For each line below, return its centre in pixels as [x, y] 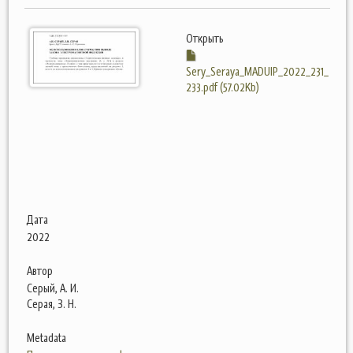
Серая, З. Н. [52, 304]
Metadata [46, 338]
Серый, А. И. [53, 288]
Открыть [205, 38]
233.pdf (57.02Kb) [223, 87]
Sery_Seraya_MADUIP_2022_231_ [257, 71]
